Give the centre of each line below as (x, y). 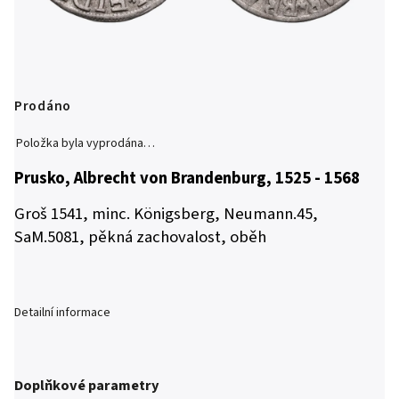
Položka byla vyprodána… (85, 143)
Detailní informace (62, 313)
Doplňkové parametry (87, 386)
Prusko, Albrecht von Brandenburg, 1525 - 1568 (187, 178)
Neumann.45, (271, 214)
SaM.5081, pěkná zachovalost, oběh (140, 237)
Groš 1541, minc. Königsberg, (119, 214)
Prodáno (43, 106)
